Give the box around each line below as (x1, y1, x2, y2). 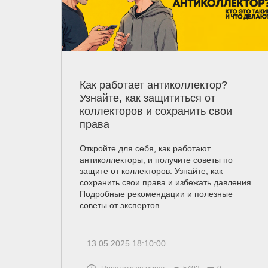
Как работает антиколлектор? (80, 78, 227, 91)
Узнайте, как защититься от (80, 92, 215, 104)
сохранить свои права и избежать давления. (80, 177, 254, 187)
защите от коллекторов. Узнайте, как (80, 166, 223, 176)
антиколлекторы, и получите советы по (80, 154, 233, 165)
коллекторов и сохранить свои (80, 105, 232, 117)
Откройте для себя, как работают (80, 143, 211, 153)
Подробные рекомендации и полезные (80, 188, 233, 199)
